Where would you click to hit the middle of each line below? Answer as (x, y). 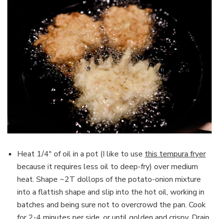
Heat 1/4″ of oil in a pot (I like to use (81, 154)
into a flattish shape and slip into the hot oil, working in (111, 192)
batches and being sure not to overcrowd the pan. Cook (111, 205)
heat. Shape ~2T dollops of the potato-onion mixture (109, 179)
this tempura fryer (175, 154)
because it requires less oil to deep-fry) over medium (108, 166)
